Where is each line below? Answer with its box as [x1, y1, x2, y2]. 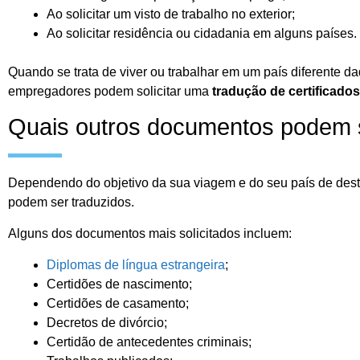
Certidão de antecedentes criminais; [47, 335, 252, 350]
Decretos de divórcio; [47, 316, 167, 330]
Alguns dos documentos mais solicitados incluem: [8, 227, 292, 241]
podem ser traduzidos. [8, 195, 134, 210]
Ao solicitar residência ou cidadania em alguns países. [47, 27, 357, 41]
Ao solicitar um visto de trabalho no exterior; [47, 7, 295, 22]
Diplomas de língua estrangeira [47, 258, 225, 272]
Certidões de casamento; [47, 297, 189, 311]
